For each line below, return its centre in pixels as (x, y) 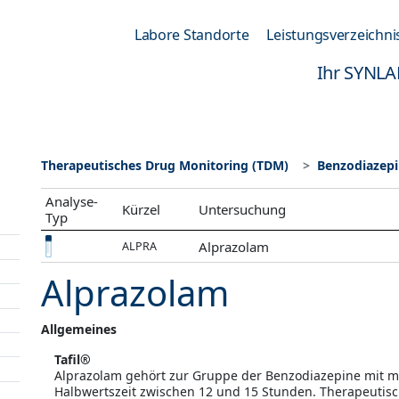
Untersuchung (243, 209)
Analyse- (72, 201)
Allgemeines (79, 329)
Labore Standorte (191, 35)
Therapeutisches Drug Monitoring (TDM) (165, 165)
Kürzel (142, 209)
